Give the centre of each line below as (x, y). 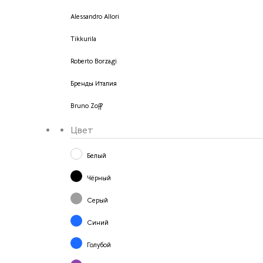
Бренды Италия (94, 83)
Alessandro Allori (95, 16)
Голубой (99, 245)
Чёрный (99, 178)
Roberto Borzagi (94, 61)
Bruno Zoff (87, 105)
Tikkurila (83, 38)
